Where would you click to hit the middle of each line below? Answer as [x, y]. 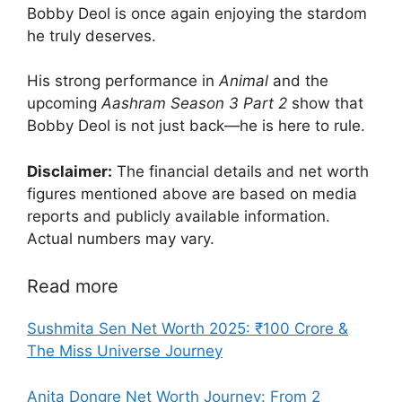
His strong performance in [123, 81]
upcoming [64, 104]
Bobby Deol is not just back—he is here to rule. [196, 126]
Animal [244, 81]
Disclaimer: [70, 171]
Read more [73, 287]
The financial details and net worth [240, 171]
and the [298, 81]
